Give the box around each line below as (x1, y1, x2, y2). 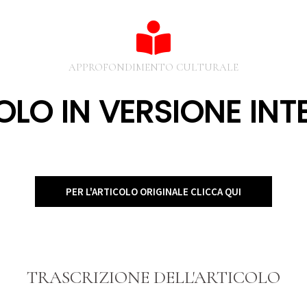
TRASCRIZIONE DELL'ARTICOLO (27, 266, 280, 288)
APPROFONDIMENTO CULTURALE (69, 60, 238, 73)
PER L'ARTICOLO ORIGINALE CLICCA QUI (66, 184, 241, 198)
